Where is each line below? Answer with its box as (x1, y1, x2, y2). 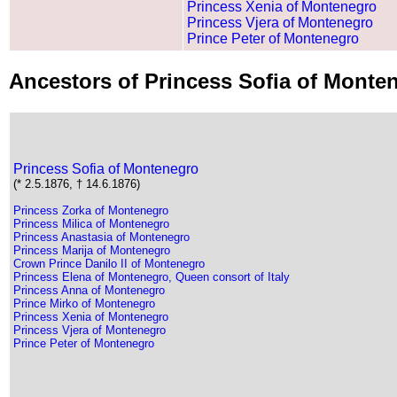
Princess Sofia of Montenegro (13, 160, 198, 176)
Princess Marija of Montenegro (13, 243, 170, 257)
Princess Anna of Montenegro (13, 283, 165, 297)
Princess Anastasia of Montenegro (13, 230, 190, 244)
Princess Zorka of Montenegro (13, 203, 168, 217)
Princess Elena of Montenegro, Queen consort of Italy (13, 269, 290, 284)
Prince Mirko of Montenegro (13, 296, 155, 310)
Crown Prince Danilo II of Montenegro (13, 256, 205, 270)
